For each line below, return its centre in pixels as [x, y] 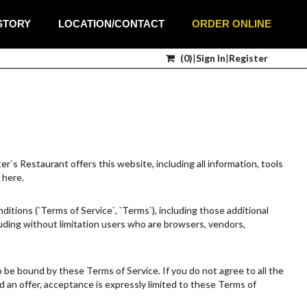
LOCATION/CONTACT [111, 23]
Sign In [211, 58]
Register [248, 58]
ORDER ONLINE [232, 23]
